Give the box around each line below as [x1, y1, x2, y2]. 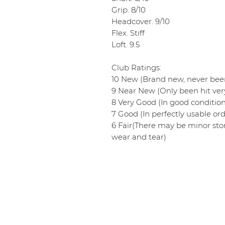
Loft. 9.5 [111, 40, 140, 49]
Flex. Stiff [111, 28, 145, 38]
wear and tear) [111, 132, 166, 142]
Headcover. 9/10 [111, 17, 170, 26]
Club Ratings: [111, 63, 161, 72]
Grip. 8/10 [111, 5, 146, 15]
